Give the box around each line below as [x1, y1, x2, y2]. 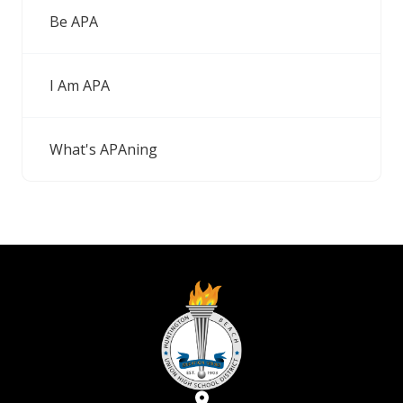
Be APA [49, 12, 98, 31]
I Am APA [49, 76, 110, 95]
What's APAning [49, 139, 157, 159]
